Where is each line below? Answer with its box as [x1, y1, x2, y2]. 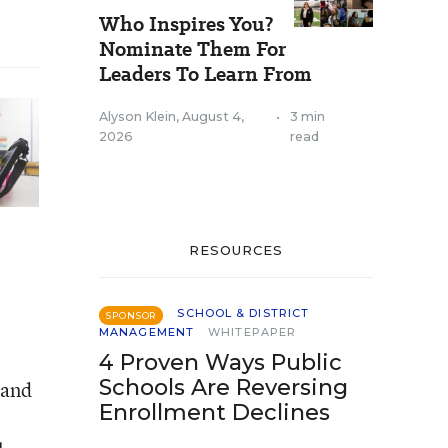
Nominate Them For [99, 35, 286, 63]
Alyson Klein [99, 109, 176, 124]
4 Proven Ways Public [99, 349, 342, 376]
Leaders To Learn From [99, 60, 312, 88]
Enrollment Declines [99, 399, 330, 426]
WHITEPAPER [208, 325, 297, 339]
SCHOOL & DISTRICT [177, 306, 310, 320]
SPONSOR [106, 310, 157, 321]
